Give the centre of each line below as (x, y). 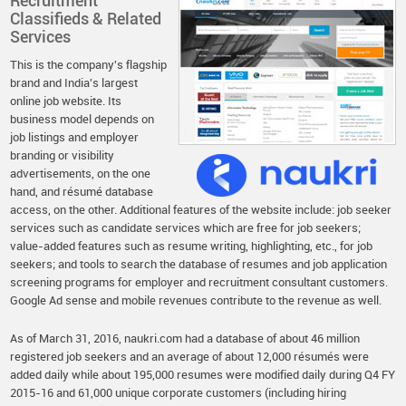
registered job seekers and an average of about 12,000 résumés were (190, 356)
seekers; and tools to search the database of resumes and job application (199, 264)
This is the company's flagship (89, 64)
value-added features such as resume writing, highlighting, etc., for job (192, 246)
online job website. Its (66, 101)
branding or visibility (63, 155)
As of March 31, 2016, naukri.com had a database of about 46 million (185, 338)
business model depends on (82, 119)
